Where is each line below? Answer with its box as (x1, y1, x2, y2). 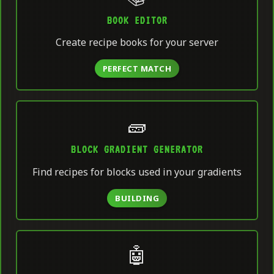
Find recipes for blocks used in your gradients (32, 165, 242, 179)
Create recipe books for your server (56, 35, 218, 50)
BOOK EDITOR (106, 14, 168, 26)
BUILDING (115, 193, 159, 204)
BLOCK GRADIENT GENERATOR (71, 144, 203, 156)
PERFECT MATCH (102, 63, 172, 75)
